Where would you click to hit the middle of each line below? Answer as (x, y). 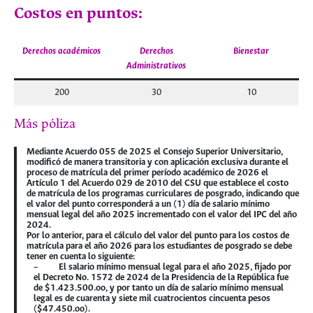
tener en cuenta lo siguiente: (80, 256)
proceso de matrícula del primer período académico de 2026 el (147, 173)
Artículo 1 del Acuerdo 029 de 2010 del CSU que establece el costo (157, 183)
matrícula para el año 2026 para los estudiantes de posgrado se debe (159, 246)
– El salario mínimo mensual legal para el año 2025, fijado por (162, 267)
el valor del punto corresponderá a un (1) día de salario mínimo (148, 204)
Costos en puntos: (78, 14)
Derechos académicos (61, 51)
